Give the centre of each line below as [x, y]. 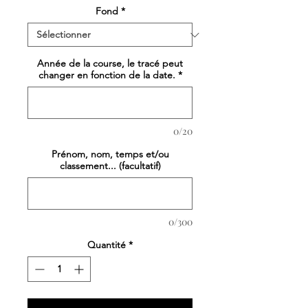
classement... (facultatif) [110, 166]
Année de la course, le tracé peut [110, 64]
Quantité [107, 245]
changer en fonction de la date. [107, 75]
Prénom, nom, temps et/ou [110, 154]
